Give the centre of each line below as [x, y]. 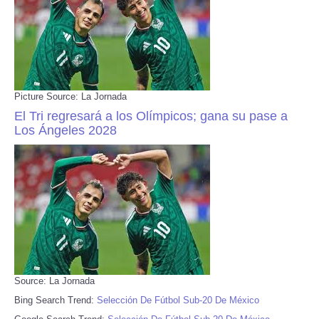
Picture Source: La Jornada [70, 96]
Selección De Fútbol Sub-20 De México [178, 300]
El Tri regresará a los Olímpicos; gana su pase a [151, 116]
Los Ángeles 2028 [66, 130]
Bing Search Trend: [56, 300]
